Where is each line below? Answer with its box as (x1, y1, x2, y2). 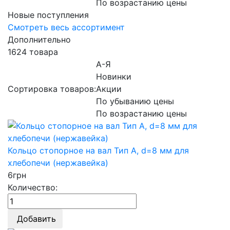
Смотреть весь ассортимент (8, 22, 125, 33)
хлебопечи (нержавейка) (8, 158, 108, 168)
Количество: (8, 182, 57, 193)
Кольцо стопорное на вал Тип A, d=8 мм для (8, 145, 189, 156)
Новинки (96, 71, 131, 82)
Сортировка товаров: (8, 84, 96, 94)
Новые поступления (8, 10, 89, 21)
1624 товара (8, 47, 58, 57)
